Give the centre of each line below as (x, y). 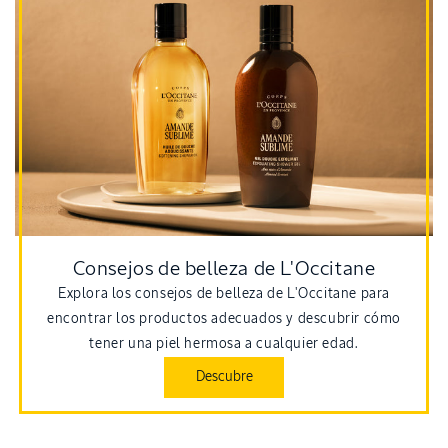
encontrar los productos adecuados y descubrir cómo (223, 319)
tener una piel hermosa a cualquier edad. (224, 344)
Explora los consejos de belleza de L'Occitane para (223, 294)
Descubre (224, 377)
